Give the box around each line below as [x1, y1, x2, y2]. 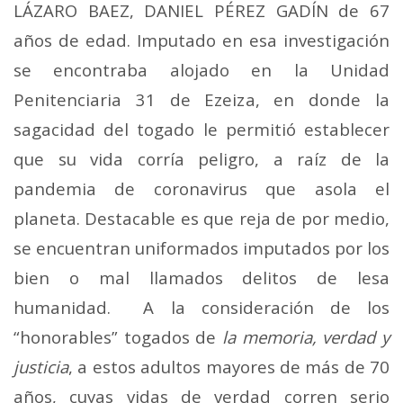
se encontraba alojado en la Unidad [13, 58, 390, 81]
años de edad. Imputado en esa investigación [13, 28, 390, 51]
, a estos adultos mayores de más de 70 [68, 354, 390, 378]
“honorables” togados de [13, 325, 222, 348]
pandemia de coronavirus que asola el [13, 176, 390, 200]
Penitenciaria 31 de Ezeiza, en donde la [13, 87, 390, 111]
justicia [13, 354, 68, 378]
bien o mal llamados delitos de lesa [13, 265, 390, 289]
